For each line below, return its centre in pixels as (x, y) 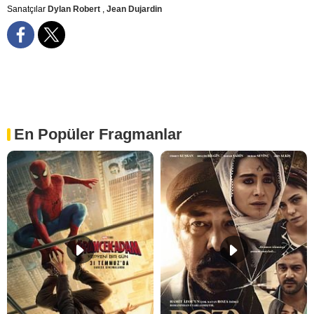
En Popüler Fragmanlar (98, 135)
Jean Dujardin (134, 9)
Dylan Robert (75, 9)
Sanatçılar (27, 9)
